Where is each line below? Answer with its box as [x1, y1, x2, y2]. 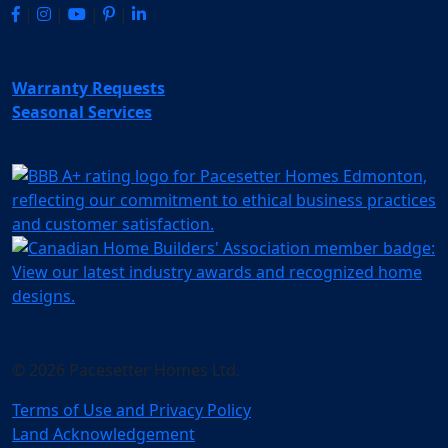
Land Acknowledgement [12, 423, 195, 446]
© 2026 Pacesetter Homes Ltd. [12, 359, 240, 382]
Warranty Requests [12, 77, 165, 100]
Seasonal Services [12, 101, 152, 124]
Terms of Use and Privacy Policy [12, 399, 251, 422]
